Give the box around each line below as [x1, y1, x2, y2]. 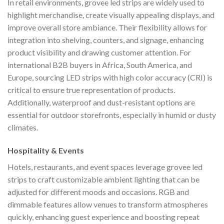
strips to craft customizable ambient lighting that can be [7, 174, 199, 184]
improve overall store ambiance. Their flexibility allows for [7, 22, 207, 32]
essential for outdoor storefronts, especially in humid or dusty [7, 109, 216, 119]
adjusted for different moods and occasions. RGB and [7, 186, 189, 196]
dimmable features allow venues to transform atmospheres [7, 199, 208, 209]
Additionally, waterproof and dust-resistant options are [7, 97, 195, 107]
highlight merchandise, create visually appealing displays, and [7, 9, 214, 19]
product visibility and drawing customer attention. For [7, 47, 191, 57]
